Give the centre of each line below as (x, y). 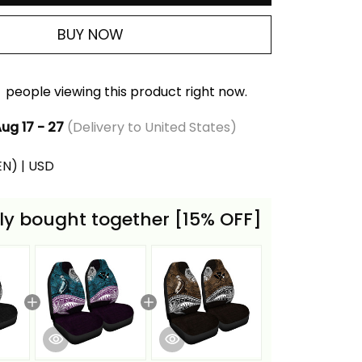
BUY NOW (90, 34)
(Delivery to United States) (150, 127)
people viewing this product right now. (125, 92)
